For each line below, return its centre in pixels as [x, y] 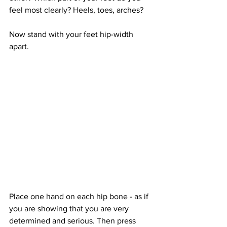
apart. [19, 46]
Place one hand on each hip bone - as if [80, 196]
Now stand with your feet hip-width [72, 34]
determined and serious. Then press [73, 220]
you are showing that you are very [70, 208]
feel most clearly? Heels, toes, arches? [76, 10]
